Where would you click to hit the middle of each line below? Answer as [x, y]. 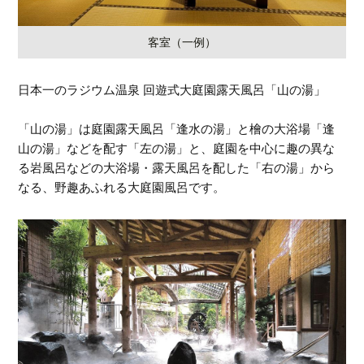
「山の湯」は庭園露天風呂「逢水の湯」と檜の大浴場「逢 [177, 129]
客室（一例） [182, 43]
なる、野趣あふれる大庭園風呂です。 [122, 188]
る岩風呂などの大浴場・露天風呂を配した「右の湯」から [177, 168]
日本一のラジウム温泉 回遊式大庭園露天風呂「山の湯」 [172, 90]
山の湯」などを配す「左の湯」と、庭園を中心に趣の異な [177, 149]
